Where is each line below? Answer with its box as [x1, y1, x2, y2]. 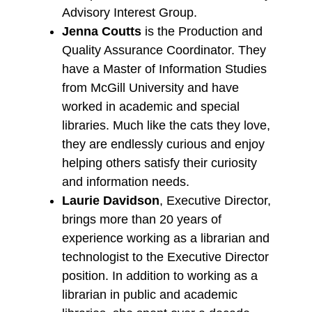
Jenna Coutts [61, 24, 145, 39]
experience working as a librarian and [61, 231, 270, 246]
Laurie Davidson [61, 194, 159, 208]
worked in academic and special [61, 100, 240, 114]
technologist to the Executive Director [61, 250, 269, 265]
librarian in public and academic [61, 288, 237, 302]
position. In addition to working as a [61, 269, 258, 283]
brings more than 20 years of [61, 212, 221, 227]
